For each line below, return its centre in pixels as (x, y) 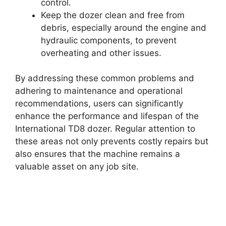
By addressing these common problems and (105, 78)
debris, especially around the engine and (124, 27)
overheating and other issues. (101, 53)
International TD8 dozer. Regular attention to (105, 129)
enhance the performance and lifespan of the (107, 116)
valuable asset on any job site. (77, 167)
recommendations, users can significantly (99, 104)
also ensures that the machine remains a (98, 154)
